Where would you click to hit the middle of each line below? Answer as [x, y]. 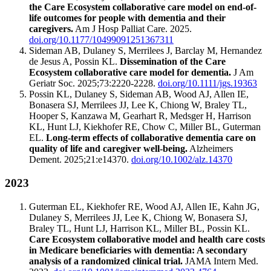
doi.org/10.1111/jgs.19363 [207, 83]
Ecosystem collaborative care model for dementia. [130, 73]
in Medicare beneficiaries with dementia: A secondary [138, 250]
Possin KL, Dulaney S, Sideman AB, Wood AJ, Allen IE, [139, 94]
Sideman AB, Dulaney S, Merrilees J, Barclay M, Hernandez [145, 51]
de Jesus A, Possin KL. [74, 62]
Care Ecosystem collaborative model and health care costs [147, 239]
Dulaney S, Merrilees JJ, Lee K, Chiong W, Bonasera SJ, [138, 217]
